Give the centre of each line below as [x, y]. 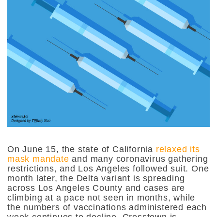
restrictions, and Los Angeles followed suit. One [108, 168]
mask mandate [38, 159]
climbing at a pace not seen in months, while [101, 197]
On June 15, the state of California [82, 149]
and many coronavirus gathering [139, 159]
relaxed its [178, 149]
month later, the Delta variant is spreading [96, 178]
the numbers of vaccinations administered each [107, 207]
